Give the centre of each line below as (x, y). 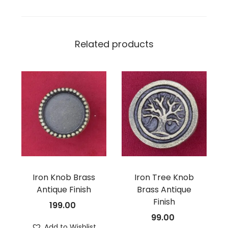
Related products (114, 44)
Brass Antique (164, 190)
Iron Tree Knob (164, 178)
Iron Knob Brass (64, 178)
